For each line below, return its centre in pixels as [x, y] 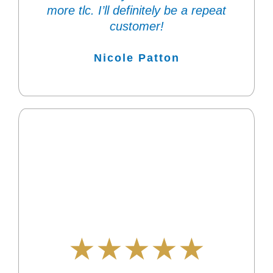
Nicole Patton [136, 58]
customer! [136, 27]
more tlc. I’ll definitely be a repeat [136, 11]
